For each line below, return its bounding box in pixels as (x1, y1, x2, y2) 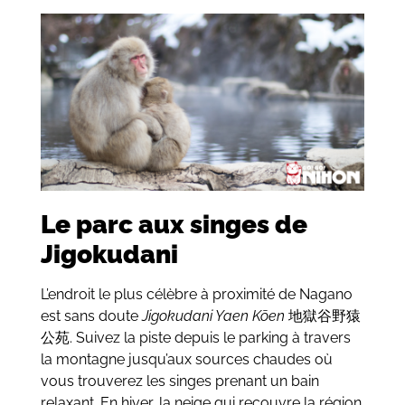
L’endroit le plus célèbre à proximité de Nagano (40, 286, 353, 304)
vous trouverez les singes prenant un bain (40, 372, 319, 391)
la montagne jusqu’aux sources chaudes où (40, 351, 333, 369)
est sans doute (40, 307, 142, 325)
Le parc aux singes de (40, 210, 307, 240)
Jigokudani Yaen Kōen (141, 307, 285, 325)
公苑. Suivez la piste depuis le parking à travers (40, 329, 351, 347)
